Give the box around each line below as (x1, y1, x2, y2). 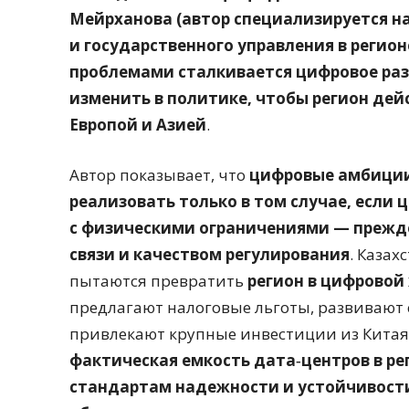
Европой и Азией (69, 114, 206, 136)
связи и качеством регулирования (69, 244, 350, 266)
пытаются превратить (69, 270, 247, 292)
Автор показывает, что (69, 164, 249, 186)
